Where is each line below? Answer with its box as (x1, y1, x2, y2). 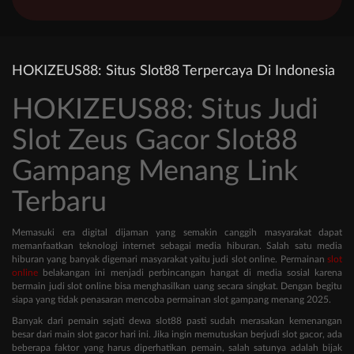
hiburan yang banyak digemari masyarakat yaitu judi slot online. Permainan (12, 254, 327, 265)
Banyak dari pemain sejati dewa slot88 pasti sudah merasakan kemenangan (12, 316, 342, 326)
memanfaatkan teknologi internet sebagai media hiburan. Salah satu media (12, 241, 342, 251)
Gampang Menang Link (12, 157, 298, 186)
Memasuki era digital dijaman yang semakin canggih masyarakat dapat (12, 228, 342, 238)
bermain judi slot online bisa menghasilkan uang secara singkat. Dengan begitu (12, 281, 342, 292)
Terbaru (12, 188, 107, 217)
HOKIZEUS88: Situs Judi (12, 96, 318, 125)
